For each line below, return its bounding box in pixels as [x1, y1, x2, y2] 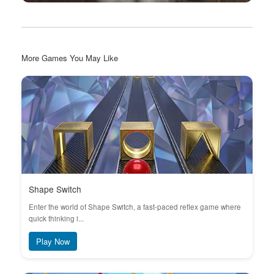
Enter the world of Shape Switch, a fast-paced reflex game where [29, 202, 241, 212]
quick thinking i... [29, 213, 84, 223]
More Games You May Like [21, 52, 118, 64]
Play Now [36, 235, 70, 247]
